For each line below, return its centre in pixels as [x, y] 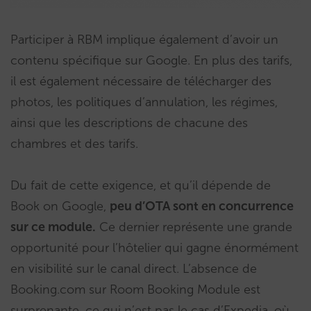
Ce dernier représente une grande [194, 227]
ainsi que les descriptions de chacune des [129, 123]
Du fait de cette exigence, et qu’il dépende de [141, 186]
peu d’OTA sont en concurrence [202, 207]
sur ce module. [53, 227]
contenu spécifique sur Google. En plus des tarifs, [151, 61]
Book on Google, [60, 207]
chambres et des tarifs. [74, 144]
